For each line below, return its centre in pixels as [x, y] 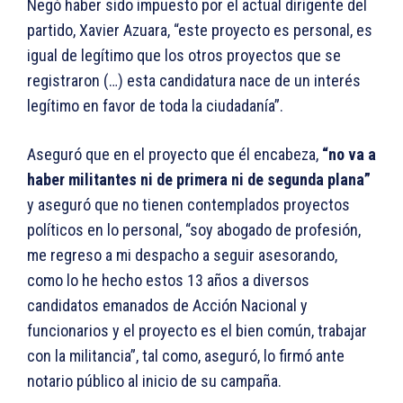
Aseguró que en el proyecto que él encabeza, [175, 155]
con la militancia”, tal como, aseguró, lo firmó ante [186, 356]
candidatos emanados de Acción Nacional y [167, 306]
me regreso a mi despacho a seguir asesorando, [182, 255]
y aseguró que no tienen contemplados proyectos [188, 205]
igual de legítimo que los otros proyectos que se [184, 56]
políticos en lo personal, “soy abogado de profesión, [194, 230]
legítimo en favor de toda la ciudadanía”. [155, 106]
